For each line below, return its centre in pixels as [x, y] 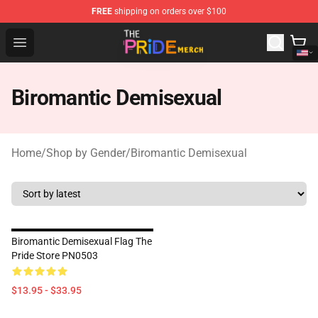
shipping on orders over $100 [169, 11]
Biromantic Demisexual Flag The [82, 241]
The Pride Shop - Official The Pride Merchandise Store [167, 33]
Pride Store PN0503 [55, 256]
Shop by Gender [86, 153]
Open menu [48, 42]
